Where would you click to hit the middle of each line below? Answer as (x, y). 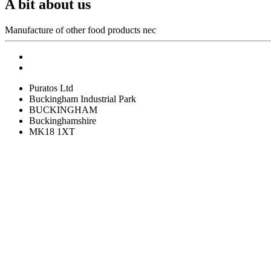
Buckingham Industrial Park (83, 99)
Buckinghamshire (63, 120)
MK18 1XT (52, 131)
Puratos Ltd (51, 88)
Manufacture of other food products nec (80, 30)
